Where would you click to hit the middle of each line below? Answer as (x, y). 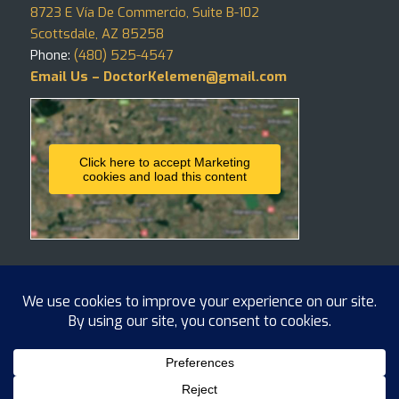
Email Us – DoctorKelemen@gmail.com (158, 76)
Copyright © (60, 349)
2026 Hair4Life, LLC (138, 349)
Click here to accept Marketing (164, 162)
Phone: (52, 55)
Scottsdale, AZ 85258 (97, 33)
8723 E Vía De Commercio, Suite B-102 (144, 12)
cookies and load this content (164, 176)
